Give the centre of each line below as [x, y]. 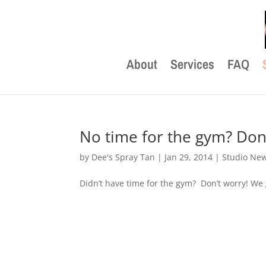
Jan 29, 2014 [189, 157]
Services [192, 64]
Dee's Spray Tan [123, 157]
